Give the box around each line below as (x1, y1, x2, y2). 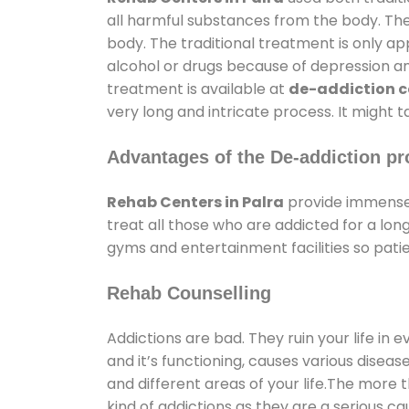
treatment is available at (107, 78, 288, 100)
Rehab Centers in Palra (107, 191, 284, 213)
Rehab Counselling (107, 282, 271, 303)
